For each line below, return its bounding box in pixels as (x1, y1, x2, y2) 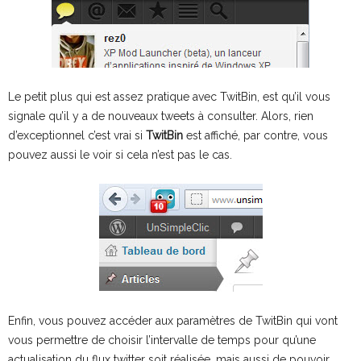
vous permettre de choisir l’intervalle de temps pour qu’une (8, 333, 316, 346)
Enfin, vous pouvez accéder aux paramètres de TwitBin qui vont (8, 313, 338, 327)
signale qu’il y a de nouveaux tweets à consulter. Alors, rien (8, 109, 313, 122)
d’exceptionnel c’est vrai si (8, 128, 146, 142)
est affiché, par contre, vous (183, 128, 328, 142)
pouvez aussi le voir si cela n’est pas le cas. (8, 147, 232, 161)
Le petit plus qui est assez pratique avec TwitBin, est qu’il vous (8, 89, 330, 103)
